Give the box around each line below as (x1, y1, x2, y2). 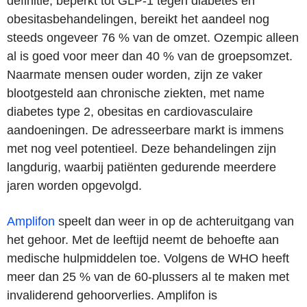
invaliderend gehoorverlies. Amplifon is (7, 288, 217, 302)
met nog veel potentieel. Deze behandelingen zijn (7, 141, 276, 156)
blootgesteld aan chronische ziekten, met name (7, 86, 265, 100)
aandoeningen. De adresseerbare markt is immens (7, 123, 284, 137)
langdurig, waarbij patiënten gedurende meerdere (7, 160, 276, 174)
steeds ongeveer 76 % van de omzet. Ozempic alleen (7, 30, 299, 45)
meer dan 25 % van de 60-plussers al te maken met (7, 269, 289, 284)
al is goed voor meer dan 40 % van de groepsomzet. (7, 49, 293, 63)
